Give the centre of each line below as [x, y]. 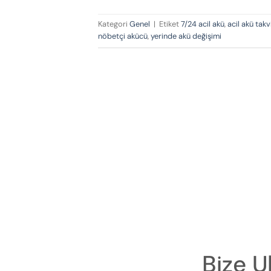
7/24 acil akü [203, 24]
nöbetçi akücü [123, 36]
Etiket [170, 24]
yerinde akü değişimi [186, 36]
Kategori [114, 24]
